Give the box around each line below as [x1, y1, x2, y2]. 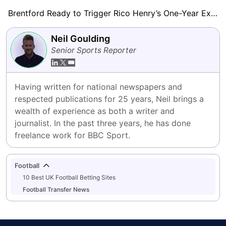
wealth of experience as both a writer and [15, 106, 175, 116]
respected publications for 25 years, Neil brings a [15, 94, 204, 104]
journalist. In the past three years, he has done [15, 118, 191, 128]
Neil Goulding [51, 33, 110, 44]
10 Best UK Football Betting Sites [23, 174, 116, 181]
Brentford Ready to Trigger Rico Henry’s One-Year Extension [211, 8, 217, 18]
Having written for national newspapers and [15, 82, 182, 92]
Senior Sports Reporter [51, 45, 136, 55]
